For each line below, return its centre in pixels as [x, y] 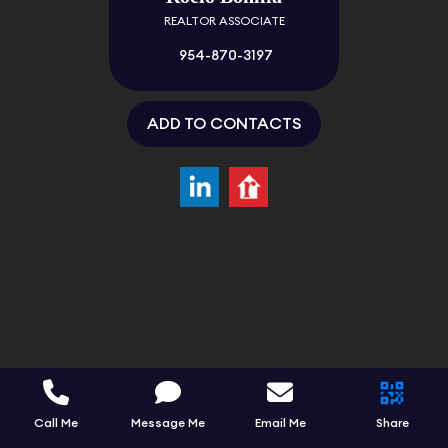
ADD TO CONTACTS [224, 124]
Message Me [168, 422]
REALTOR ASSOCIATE [224, 21]
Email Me [280, 422]
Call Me [56, 422]
